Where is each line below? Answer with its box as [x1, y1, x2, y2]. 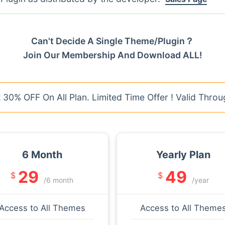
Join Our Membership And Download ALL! [23, 49, 202, 60]
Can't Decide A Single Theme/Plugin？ [31, 35, 194, 46]
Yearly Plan [156, 148, 210, 161]
